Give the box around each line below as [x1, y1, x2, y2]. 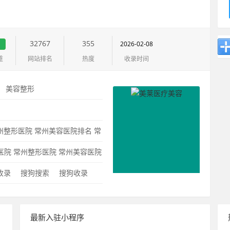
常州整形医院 [13, 147, 56, 157]
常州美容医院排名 [34, 126, 92, 136]
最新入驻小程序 [30, 212, 84, 222]
